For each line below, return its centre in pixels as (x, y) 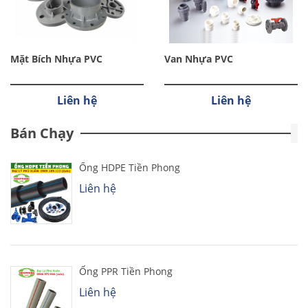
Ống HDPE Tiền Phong (130, 168)
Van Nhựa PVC (199, 59)
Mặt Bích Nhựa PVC (56, 59)
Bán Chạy (42, 133)
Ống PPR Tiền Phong (126, 272)
